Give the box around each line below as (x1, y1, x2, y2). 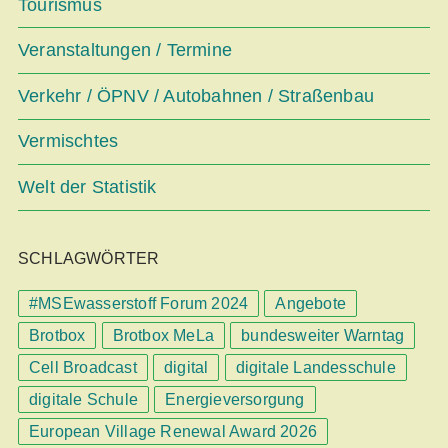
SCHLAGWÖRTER (18, 249, 160, 267)
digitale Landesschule (235, 358, 396, 376)
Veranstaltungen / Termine (18, 40, 232, 61)
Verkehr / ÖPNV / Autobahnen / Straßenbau (18, 85, 374, 106)
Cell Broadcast (29, 358, 137, 376)
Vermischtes (18, 131, 119, 152)
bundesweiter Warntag (241, 326, 405, 344)
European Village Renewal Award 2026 (29, 422, 317, 440)
